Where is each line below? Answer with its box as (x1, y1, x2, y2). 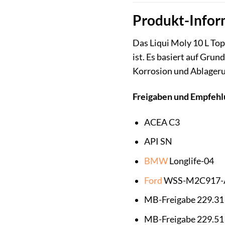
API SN (144, 136, 172, 147)
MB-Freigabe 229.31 (144, 194, 224, 205)
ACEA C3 (144, 117, 180, 128)
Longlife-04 (167, 156, 214, 167)
